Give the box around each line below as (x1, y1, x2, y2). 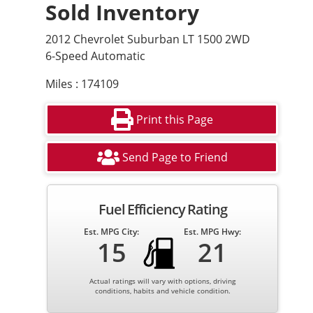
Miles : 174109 (45, 76, 119, 92)
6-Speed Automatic (45, 48, 145, 64)
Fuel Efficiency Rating (98, 200, 227, 219)
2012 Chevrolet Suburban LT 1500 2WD (45, 31, 250, 48)
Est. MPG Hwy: (183, 226, 241, 238)
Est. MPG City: (84, 226, 140, 238)
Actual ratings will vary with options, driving (89, 276, 235, 286)
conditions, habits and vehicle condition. (94, 286, 231, 296)
